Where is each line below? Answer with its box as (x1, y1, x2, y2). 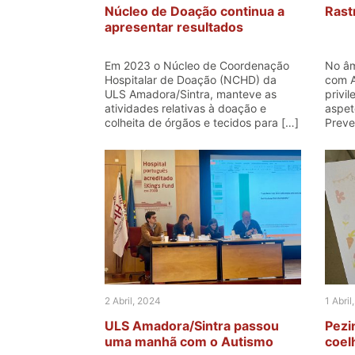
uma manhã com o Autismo (105, 334, 273, 349)
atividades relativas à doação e (105, 101, 266, 115)
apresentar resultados (105, 19, 243, 35)
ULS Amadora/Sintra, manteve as (105, 87, 277, 101)
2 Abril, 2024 (105, 295, 161, 307)
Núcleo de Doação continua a (105, 3, 284, 19)
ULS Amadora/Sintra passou (105, 318, 279, 334)
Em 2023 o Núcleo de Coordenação (105, 59, 289, 72)
